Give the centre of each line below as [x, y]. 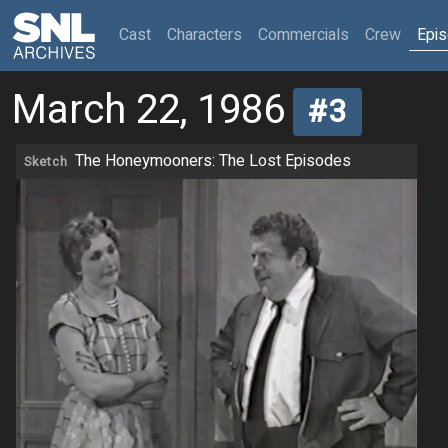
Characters [204, 35]
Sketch [46, 162]
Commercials [303, 35]
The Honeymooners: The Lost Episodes [213, 161]
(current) [179, 34]
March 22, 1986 [148, 110]
